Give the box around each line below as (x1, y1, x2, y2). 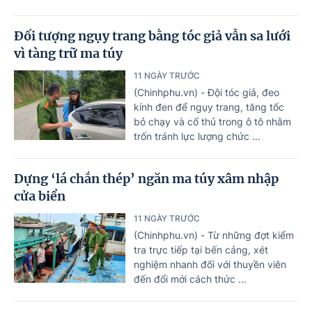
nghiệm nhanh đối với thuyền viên (134, 258, 286, 270)
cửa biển (14, 187, 65, 204)
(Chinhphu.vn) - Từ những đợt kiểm (134, 228, 294, 241)
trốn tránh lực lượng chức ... (134, 130, 260, 142)
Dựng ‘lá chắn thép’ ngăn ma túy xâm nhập (14, 170, 279, 187)
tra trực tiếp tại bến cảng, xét (134, 243, 268, 256)
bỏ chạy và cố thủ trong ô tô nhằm (134, 115, 291, 127)
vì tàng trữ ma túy (14, 45, 123, 61)
